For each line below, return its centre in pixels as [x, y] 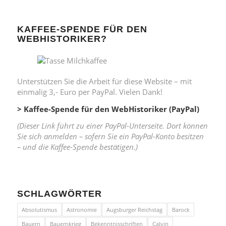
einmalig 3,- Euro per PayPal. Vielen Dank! [90, 92]
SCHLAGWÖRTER [59, 194]
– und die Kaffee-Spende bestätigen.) [77, 147]
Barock [181, 210]
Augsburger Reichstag [134, 210]
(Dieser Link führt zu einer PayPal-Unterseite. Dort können [112, 126]
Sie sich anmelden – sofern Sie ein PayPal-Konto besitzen [110, 136]
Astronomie [81, 210]
